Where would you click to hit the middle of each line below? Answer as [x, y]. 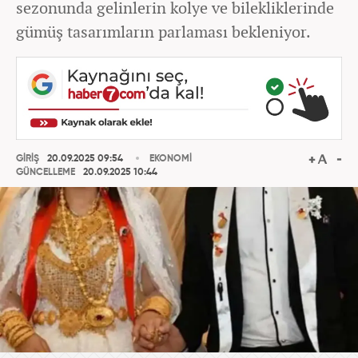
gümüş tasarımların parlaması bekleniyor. [163, 32]
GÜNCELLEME [46, 173]
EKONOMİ [171, 159]
